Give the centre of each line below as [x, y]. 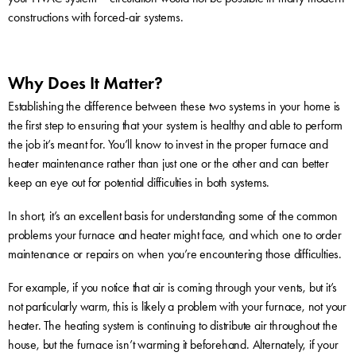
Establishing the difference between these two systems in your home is [174, 106]
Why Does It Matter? [85, 83]
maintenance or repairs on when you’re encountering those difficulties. [174, 253]
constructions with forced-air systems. [95, 17]
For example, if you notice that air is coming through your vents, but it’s [172, 287]
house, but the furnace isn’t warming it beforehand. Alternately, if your [173, 344]
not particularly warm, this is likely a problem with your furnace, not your [177, 306]
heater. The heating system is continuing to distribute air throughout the [172, 325]
